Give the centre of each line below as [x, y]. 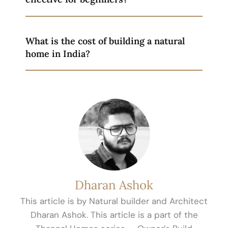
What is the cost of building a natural [105, 41]
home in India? [58, 53]
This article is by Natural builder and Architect [114, 201]
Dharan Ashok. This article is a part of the [114, 215]
